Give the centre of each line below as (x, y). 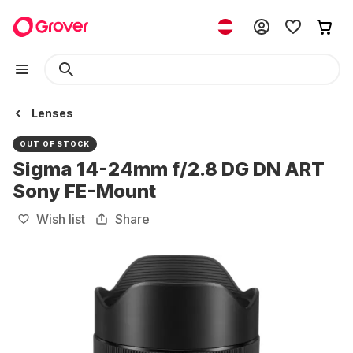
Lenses (52, 113)
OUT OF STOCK (55, 144)
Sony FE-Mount (84, 191)
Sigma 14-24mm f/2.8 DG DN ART (169, 169)
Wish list (61, 219)
